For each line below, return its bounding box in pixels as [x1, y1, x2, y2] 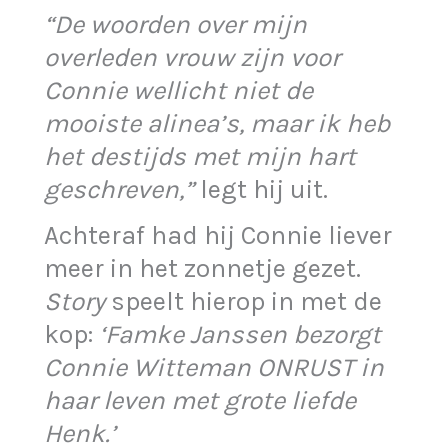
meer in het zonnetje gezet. [44, 253, 362, 285]
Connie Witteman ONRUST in [44, 352, 385, 384]
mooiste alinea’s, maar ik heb [44, 108, 391, 140]
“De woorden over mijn [44, 9, 308, 41]
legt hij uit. [194, 174, 329, 206]
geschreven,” [44, 174, 195, 206]
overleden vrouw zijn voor [44, 42, 341, 74]
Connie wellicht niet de [44, 75, 314, 107]
